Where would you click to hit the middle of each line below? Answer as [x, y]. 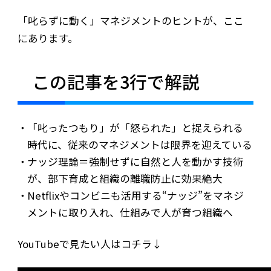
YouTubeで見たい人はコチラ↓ [90, 243]
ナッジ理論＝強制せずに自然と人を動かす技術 [135, 161]
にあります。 [47, 38]
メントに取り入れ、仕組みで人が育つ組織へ [130, 212]
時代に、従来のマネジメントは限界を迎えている [140, 144]
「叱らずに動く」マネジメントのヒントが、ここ [130, 21]
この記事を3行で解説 [116, 82]
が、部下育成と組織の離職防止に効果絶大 [125, 178]
